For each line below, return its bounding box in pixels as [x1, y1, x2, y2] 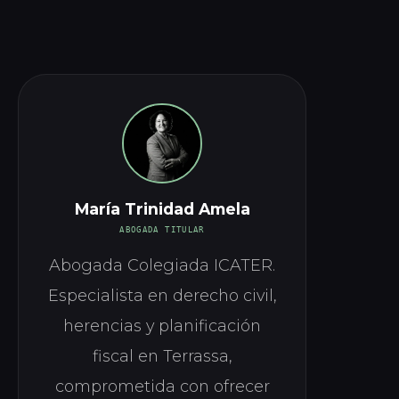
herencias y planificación [63, 316, 261, 335]
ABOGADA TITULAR [119, 225, 205, 234]
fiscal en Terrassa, [92, 346, 232, 365]
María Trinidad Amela [74, 199, 250, 218]
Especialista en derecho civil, [47, 286, 277, 305]
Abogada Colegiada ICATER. [49, 256, 275, 274]
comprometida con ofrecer [54, 377, 270, 395]
